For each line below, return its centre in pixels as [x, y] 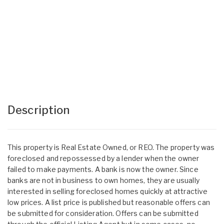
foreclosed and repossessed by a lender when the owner [103, 158]
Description [39, 110]
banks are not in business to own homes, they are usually [103, 180]
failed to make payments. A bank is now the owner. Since [103, 169]
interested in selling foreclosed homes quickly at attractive [108, 191]
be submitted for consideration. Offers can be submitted [103, 213]
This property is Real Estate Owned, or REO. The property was [111, 147]
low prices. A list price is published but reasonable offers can [109, 202]
